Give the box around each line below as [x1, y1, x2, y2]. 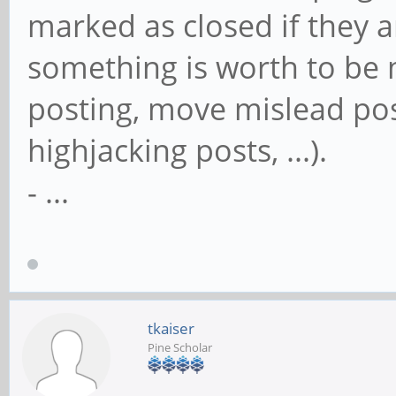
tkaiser [148, 317, 194, 339]
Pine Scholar [148, 339, 212, 355]
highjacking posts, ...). [27, 130, 327, 171]
